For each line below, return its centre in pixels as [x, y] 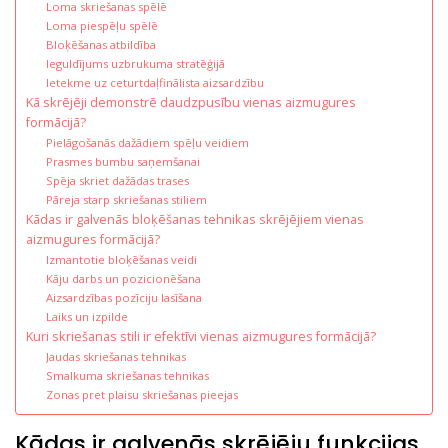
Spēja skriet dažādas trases [117, 180]
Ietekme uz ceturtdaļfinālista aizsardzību [154, 82]
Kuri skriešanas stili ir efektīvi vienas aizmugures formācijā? [201, 336]
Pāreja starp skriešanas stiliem [126, 199]
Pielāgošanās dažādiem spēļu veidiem [147, 142]
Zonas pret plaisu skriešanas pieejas [141, 394]
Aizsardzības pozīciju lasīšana [123, 297]
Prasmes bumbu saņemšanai [122, 161]
